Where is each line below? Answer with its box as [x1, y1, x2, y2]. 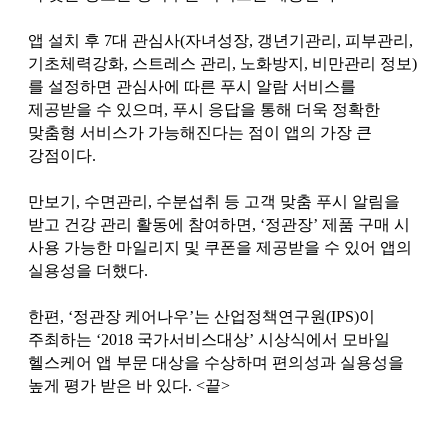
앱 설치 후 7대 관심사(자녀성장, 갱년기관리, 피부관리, [28, 31, 413, 49]
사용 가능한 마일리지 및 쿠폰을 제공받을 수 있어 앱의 [28, 238, 412, 256]
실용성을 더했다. [28, 261, 148, 279]
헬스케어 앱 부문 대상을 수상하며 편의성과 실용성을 [28, 353, 404, 371]
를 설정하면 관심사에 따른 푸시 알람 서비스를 [28, 77, 356, 95]
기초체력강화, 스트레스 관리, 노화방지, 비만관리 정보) [28, 54, 417, 72]
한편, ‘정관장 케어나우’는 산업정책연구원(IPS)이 [28, 307, 375, 325]
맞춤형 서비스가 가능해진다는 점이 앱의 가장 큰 [28, 123, 372, 141]
